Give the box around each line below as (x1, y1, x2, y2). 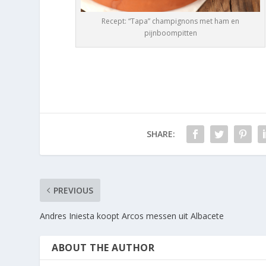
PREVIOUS (53, 184, 94, 196)
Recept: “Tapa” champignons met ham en (102, 15, 240, 26)
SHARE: (146, 128, 175, 140)
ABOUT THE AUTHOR (52, 240, 155, 254)
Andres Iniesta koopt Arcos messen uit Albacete (40, 210, 224, 221)
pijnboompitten (144, 27, 197, 38)
